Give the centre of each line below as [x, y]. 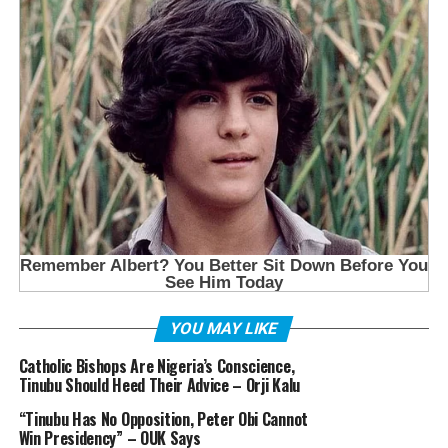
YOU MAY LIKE [224, 328]
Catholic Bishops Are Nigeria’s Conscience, [156, 365]
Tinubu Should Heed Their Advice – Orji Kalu [159, 384]
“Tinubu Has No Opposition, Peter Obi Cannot [163, 418]
